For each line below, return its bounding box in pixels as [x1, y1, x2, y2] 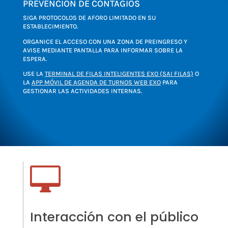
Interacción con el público [30, 208, 199, 226]
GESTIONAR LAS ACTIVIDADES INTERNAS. [22, 87, 142, 95]
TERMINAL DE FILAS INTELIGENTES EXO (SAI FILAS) [44, 70, 193, 78]
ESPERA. [22, 54, 47, 63]
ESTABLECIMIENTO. [22, 22, 78, 30]
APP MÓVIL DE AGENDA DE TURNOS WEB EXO [31, 78, 161, 87]
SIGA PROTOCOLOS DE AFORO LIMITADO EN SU [22, 13, 156, 21]
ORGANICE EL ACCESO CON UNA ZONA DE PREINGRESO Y [22, 37, 187, 45]
